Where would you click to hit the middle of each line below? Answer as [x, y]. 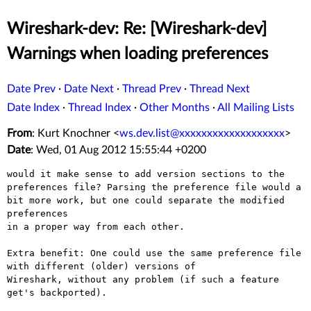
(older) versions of [143, 266]
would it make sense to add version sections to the [146, 174]
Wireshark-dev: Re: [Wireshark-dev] [137, 30]
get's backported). [57, 292]
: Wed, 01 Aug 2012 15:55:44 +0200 [118, 150]
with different [49, 266]
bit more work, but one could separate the [124, 200]
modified [262, 200]
